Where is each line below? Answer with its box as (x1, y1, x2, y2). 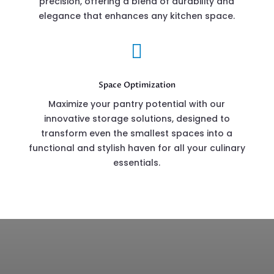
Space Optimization (98, 80, 176, 91)
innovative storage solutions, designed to (43, 113, 230, 125)
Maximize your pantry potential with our (48, 98, 226, 110)
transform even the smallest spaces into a (41, 127, 233, 139)
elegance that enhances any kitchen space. (39, 10, 235, 22)
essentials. (113, 157, 161, 169)
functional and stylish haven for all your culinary (28, 142, 245, 154)
